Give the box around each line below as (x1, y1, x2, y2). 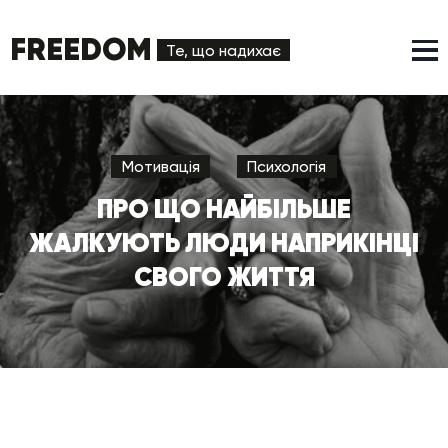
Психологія (247, 156, 327, 176)
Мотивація (121, 156, 200, 176)
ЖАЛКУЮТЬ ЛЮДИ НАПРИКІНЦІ (29, 225, 419, 259)
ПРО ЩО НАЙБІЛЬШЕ (97, 191, 351, 225)
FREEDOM (10, 30, 152, 69)
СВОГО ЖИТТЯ (133, 259, 315, 293)
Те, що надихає (166, 40, 281, 60)
